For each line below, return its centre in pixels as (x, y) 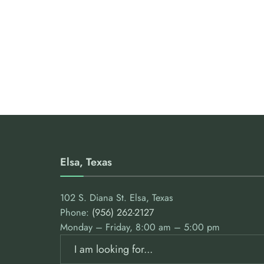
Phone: (76, 212)
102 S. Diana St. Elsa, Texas (117, 197)
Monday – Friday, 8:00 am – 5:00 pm (140, 227)
